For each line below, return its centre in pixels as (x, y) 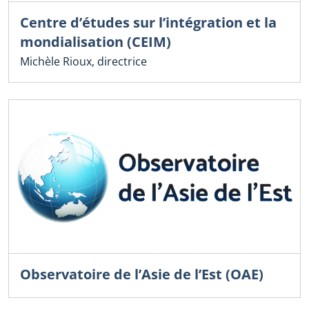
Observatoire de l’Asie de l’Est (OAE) (142, 274)
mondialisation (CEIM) (96, 41)
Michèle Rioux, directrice (83, 61)
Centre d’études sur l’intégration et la (148, 22)
